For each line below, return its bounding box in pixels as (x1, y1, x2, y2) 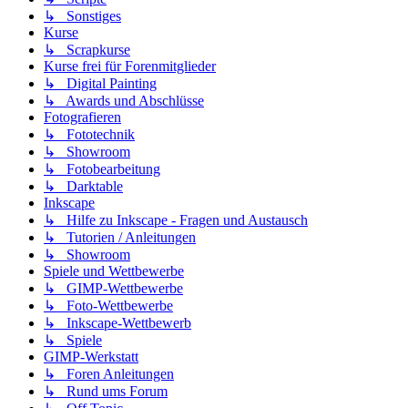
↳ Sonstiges (44, 8, 121, 25)
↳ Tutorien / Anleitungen (44, 229, 196, 246)
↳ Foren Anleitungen (44, 366, 174, 382)
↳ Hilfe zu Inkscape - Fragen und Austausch (44, 212, 308, 229)
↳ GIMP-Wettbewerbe (44, 280, 183, 297)
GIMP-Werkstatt (44, 349, 138, 365)
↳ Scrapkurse (44, 42, 130, 58)
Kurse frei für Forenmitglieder (44, 58, 216, 75)
